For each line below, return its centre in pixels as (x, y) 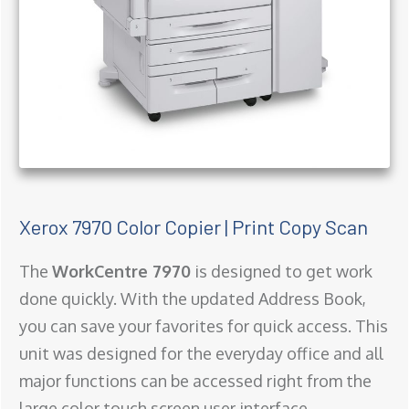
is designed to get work (282, 271)
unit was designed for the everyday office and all (201, 353)
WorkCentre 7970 (121, 271)
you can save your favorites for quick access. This (204, 325)
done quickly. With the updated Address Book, (193, 298)
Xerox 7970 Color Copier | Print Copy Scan (194, 226)
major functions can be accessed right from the (195, 380)
